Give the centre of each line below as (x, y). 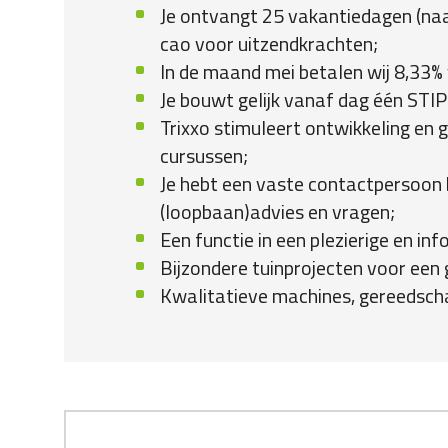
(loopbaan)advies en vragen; (277, 211)
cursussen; (204, 155)
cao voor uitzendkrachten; (269, 43)
